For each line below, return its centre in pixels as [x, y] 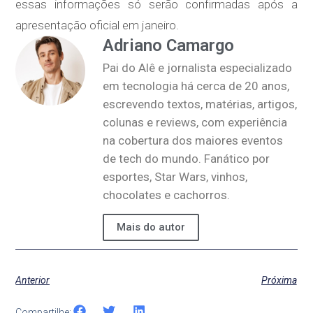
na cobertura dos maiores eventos [193, 141]
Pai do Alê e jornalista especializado [198, 68]
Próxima [279, 281]
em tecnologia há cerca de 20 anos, [196, 86]
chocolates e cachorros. [167, 195]
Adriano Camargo [169, 46]
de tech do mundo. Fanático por [187, 159]
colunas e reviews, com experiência [195, 123]
